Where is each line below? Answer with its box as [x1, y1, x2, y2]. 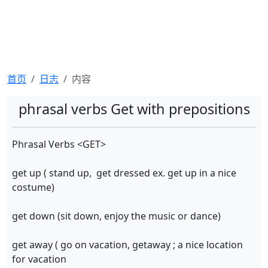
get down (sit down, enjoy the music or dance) [12, 209, 221, 223]
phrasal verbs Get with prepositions [18, 99, 250, 118]
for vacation [12, 252, 66, 266]
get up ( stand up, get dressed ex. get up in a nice [12, 166, 236, 179]
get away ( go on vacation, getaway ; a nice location [12, 238, 243, 251]
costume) [12, 181, 54, 194]
